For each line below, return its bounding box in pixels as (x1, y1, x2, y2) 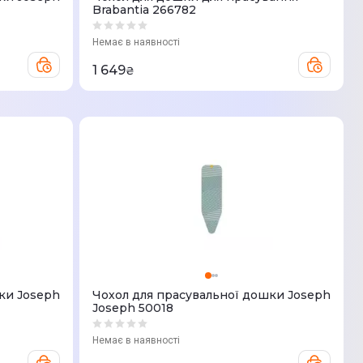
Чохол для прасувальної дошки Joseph (92, 288, 331, 302)
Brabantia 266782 (92, 2, 196, 17)
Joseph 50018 (92, 301, 173, 315)
